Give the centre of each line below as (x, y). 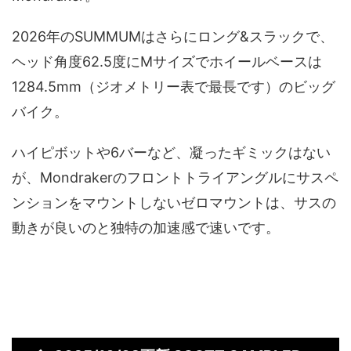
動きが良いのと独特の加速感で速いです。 (146, 227)
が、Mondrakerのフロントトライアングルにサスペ (175, 177)
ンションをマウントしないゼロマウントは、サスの (174, 202)
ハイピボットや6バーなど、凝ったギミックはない (171, 152)
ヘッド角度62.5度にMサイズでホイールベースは (167, 61)
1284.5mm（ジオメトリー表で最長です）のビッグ (174, 86)
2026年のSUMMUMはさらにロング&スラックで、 (173, 36)
